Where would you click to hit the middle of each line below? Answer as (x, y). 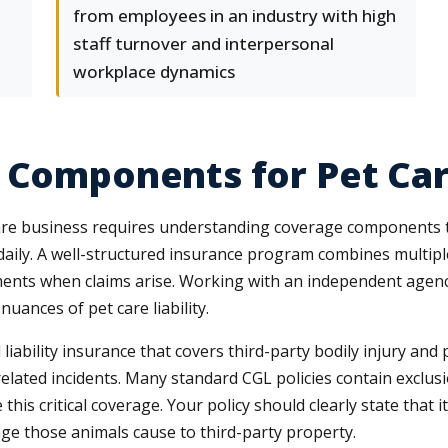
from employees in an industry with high (234, 15)
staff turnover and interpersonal (203, 43)
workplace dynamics (154, 71)
